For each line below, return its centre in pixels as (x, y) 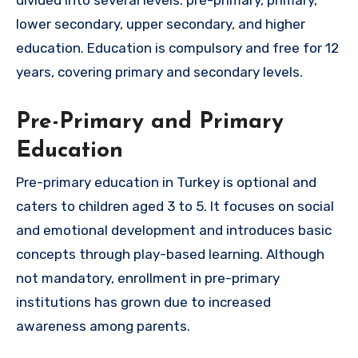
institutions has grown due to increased (143, 302)
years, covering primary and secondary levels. (159, 72)
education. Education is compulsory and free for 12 (177, 48)
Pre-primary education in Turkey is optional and (166, 183)
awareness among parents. (103, 326)
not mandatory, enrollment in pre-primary (148, 278)
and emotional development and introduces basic (174, 231)
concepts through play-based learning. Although (170, 255)
